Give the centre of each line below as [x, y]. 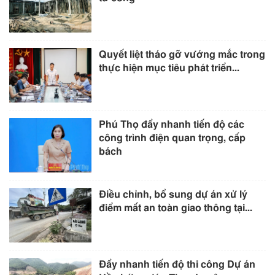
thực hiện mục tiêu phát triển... [169, 68]
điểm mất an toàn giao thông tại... [176, 208]
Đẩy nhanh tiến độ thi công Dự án [177, 265]
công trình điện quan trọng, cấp [172, 138]
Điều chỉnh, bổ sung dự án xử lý [173, 195]
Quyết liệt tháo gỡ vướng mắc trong [182, 54]
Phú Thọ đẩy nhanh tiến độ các [172, 124]
